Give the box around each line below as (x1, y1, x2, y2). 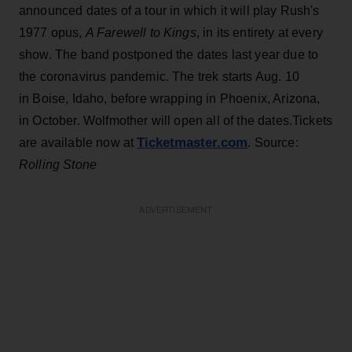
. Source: (247, 135, 299, 149)
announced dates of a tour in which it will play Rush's (19, 3, 320, 17)
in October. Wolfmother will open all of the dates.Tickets (19, 113, 333, 127)
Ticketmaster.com (137, 134, 248, 150)
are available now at (19, 135, 137, 149)
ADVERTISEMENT (139, 205, 213, 214)
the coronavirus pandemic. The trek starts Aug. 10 (19, 69, 299, 83)
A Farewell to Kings (85, 25, 196, 39)
